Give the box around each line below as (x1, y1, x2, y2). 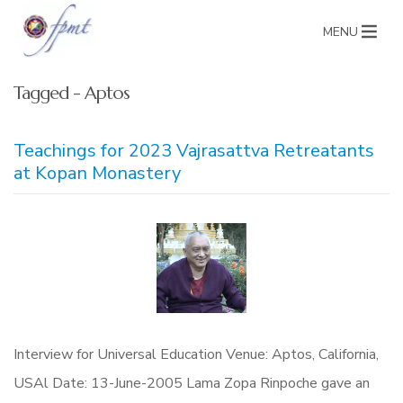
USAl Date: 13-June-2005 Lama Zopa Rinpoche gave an (13, 373, 370, 393)
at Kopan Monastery (13, 161, 181, 185)
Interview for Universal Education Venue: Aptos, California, (13, 345, 379, 364)
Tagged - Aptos (13, 82, 130, 104)
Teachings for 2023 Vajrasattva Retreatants (13, 139, 374, 163)
